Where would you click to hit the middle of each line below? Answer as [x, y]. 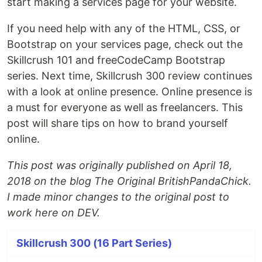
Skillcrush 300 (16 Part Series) [94, 243]
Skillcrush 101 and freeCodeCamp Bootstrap [116, 60]
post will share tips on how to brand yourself [118, 123]
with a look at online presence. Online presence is [130, 92]
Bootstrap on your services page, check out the [125, 44]
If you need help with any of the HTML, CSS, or [124, 28]
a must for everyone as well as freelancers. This [125, 107]
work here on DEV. [54, 213]
